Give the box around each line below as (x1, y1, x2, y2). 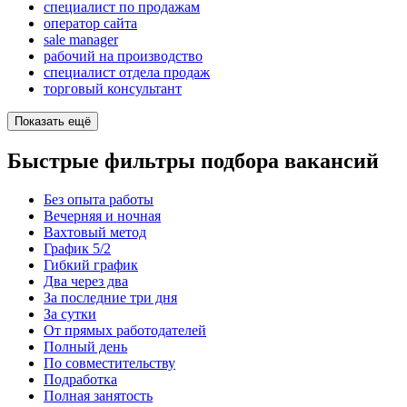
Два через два (44, 273, 128, 289)
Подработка (44, 371, 117, 387)
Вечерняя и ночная (44, 207, 161, 223)
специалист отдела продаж (44, 65, 210, 81)
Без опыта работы (44, 191, 154, 207)
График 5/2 (44, 240, 111, 256)
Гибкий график (44, 256, 138, 273)
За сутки (44, 305, 96, 322)
